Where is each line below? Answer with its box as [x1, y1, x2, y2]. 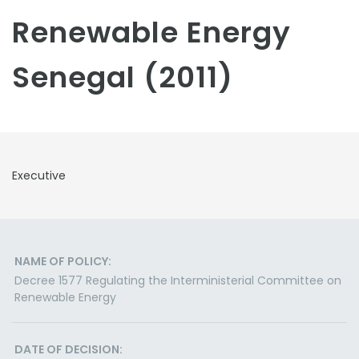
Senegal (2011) [12, 57, 233, 98]
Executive [12, 167, 66, 184]
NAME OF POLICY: [14, 253, 111, 269]
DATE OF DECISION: [14, 341, 123, 357]
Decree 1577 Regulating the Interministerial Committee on [14, 272, 341, 288]
